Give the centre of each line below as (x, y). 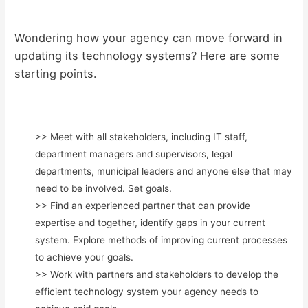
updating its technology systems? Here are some (147, 55)
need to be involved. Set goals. (104, 188)
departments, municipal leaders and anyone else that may (164, 171)
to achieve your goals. (85, 257)
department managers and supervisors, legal (134, 154)
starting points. (56, 73)
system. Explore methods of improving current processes (162, 240)
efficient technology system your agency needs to (147, 291)
